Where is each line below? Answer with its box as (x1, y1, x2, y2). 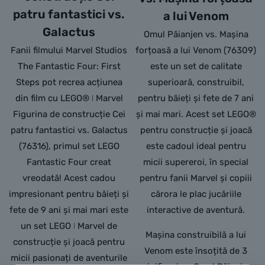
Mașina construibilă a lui (146, 230, 247, 241)
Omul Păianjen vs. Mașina (143, 29, 248, 40)
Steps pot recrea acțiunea (15, 77, 122, 88)
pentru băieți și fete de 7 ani (138, 93, 254, 104)
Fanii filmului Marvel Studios (11, 45, 128, 56)
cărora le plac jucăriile (150, 189, 241, 200)
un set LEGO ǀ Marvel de (21, 221, 118, 232)
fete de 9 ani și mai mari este (9, 205, 129, 216)
